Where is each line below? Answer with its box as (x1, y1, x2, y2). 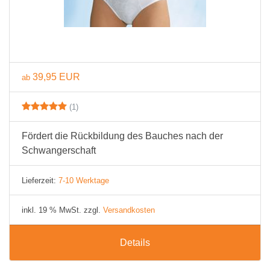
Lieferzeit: (22, 176, 58, 185)
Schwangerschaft (22, 145, 96, 155)
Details (120, 237, 150, 248)
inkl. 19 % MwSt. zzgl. (22, 206, 103, 215)
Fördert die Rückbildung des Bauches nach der (22, 131, 223, 141)
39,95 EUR (33, 72, 80, 82)
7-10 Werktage (58, 176, 109, 185)
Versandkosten (103, 206, 155, 215)
